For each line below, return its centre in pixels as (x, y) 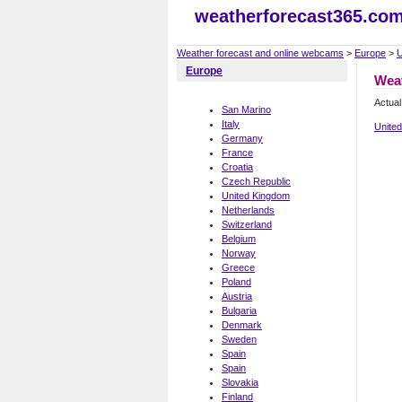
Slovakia (240, 383)
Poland (236, 282)
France (237, 153)
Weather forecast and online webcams (260, 53)
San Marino (246, 110)
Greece (238, 268)
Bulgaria (239, 311)
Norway (239, 253)
